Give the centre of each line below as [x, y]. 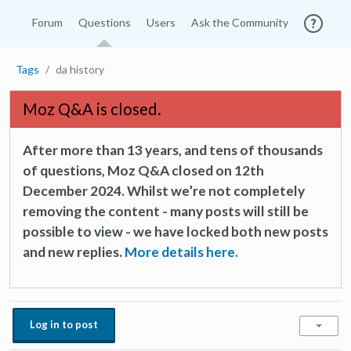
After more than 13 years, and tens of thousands [173, 150]
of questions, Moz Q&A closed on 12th [143, 170]
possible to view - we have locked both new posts [175, 232]
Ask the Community [239, 22]
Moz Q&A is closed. [92, 109]
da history [80, 69]
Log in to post [64, 324]
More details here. [181, 252]
